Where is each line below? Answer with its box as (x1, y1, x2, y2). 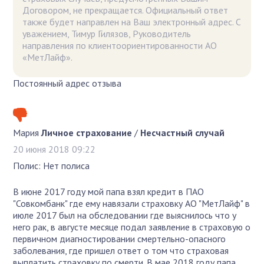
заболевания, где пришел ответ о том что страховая (13, 244, 229, 256)
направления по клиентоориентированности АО (22, 39, 217, 51)
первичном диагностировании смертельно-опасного (13, 232, 226, 245)
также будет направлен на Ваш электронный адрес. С (22, 15, 242, 28)
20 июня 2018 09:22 (13, 143, 96, 155)
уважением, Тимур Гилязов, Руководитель (22, 27, 192, 39)
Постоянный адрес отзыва (13, 77, 122, 89)
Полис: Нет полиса (13, 159, 90, 171)
